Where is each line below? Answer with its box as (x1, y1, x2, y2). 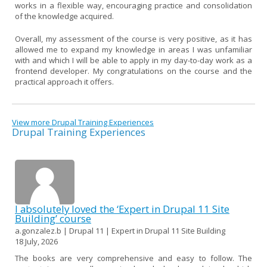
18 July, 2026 (15, 235, 58, 247)
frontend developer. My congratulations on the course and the (15, 65, 252, 76)
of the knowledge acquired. (15, 10, 114, 21)
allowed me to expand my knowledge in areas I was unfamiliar (15, 44, 252, 55)
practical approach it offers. (15, 76, 114, 87)
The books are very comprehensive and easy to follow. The (15, 252, 252, 263)
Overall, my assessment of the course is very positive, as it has (15, 33, 252, 44)
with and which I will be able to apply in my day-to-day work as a (15, 54, 252, 66)
